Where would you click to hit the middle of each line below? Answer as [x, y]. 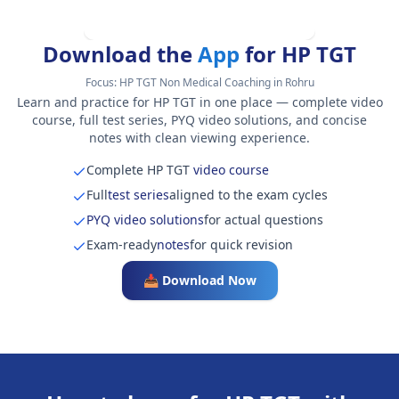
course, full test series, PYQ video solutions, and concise [199, 120]
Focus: [102, 83]
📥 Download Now [199, 281]
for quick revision [241, 245]
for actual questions [263, 220]
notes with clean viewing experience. [199, 138]
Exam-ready [121, 245]
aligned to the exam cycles [248, 195]
